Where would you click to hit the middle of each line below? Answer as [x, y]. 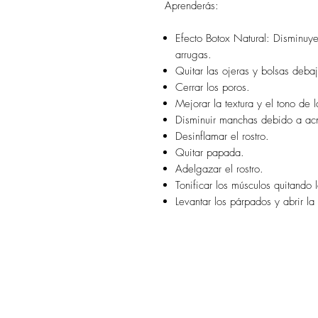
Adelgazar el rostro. [219, 169]
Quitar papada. [210, 153]
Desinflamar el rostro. [222, 136]
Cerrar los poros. [213, 87]
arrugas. [193, 55]
